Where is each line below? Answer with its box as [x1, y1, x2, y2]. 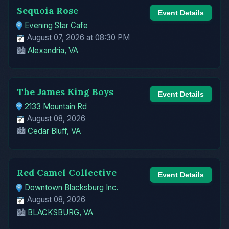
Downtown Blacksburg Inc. [25, 182, 119, 193]
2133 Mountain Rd [25, 101, 87, 111]
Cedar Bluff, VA [28, 126, 81, 136]
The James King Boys [17, 85, 113, 98]
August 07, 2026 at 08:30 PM [25, 32, 130, 42]
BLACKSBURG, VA [28, 207, 93, 217]
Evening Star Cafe [25, 20, 88, 30]
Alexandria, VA [28, 45, 78, 55]
